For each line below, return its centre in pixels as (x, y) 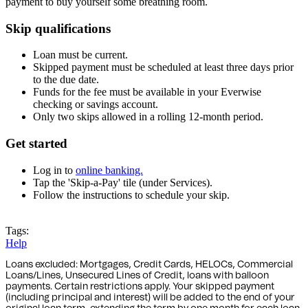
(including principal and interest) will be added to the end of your (150, 297)
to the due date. (66, 80)
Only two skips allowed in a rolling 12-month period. (148, 117)
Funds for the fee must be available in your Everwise (147, 92)
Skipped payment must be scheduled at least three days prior (163, 67)
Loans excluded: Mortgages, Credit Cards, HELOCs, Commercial (149, 264)
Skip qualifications (58, 28)
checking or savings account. (96, 104)
